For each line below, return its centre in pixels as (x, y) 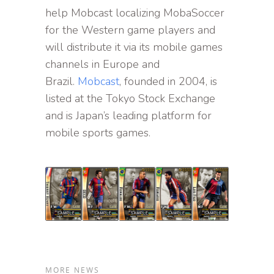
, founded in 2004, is (168, 81)
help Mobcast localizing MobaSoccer (135, 13)
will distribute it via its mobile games (134, 47)
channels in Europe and (102, 64)
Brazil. (61, 81)
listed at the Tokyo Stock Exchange (130, 98)
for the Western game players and (130, 30)
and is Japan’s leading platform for (128, 115)
